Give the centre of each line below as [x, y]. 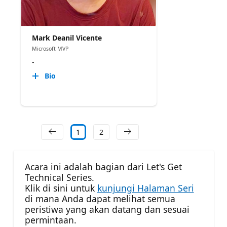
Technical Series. [59, 178]
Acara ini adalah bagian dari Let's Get [103, 167]
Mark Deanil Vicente [67, 37]
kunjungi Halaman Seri [145, 188]
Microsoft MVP [50, 48]
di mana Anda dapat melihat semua [100, 199]
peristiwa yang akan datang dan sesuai [107, 210]
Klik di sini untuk [61, 188]
